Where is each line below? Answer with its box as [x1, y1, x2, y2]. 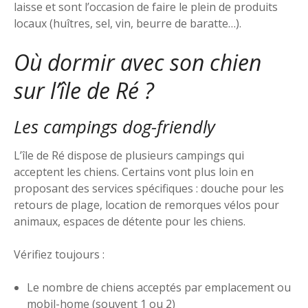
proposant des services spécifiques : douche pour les [14, 180, 284, 196]
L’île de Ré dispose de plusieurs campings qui [14, 147, 244, 163]
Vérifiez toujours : [14, 246, 104, 262]
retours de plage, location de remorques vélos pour [14, 197, 279, 212]
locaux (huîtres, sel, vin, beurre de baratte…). [14, 15, 241, 31]
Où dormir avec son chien [14, 47, 261, 77]
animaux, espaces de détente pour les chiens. [14, 213, 245, 229]
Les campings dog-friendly [14, 114, 215, 139]
